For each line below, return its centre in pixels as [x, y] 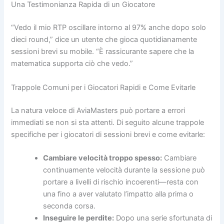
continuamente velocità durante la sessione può [124, 170]
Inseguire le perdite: [79, 218]
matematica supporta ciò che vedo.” [72, 64]
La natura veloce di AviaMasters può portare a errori [98, 110]
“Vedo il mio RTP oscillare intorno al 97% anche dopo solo [109, 28]
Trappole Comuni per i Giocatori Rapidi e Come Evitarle [103, 87]
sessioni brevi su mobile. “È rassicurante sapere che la [103, 52]
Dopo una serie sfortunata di [163, 218]
